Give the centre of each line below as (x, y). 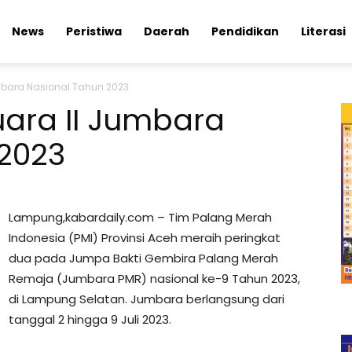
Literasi (323, 31)
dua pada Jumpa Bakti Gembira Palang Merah (143, 258)
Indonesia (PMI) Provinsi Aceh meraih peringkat (145, 238)
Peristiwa (94, 31)
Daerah (167, 31)
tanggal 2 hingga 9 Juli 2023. (90, 319)
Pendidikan (245, 31)
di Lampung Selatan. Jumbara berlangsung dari (147, 299)
